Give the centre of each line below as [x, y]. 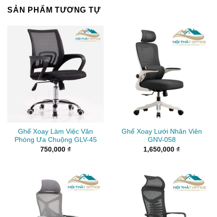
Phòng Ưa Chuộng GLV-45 [55, 140]
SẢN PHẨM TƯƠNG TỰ [54, 10]
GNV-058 [162, 140]
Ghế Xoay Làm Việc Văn [55, 132]
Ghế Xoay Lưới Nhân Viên [162, 132]
